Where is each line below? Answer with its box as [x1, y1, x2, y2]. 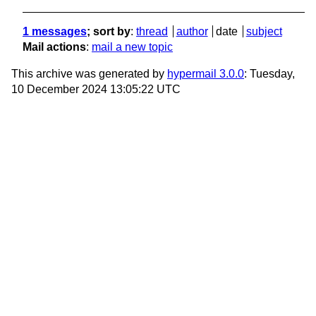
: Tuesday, [244, 68, 295, 80]
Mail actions [23, 41, 86, 54]
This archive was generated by [11, 68, 167, 80]
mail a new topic [92, 41, 173, 54]
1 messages [23, 25, 87, 38]
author [176, 25, 208, 38]
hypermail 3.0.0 [167, 68, 244, 80]
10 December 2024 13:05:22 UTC [11, 83, 181, 96]
